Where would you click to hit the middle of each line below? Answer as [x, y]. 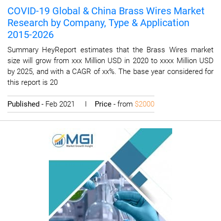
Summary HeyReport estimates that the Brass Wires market [110, 50]
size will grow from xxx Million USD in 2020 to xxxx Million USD [110, 61]
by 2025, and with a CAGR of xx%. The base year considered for [110, 72]
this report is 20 [33, 82]
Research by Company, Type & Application [98, 23]
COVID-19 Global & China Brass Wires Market [106, 11]
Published [24, 104]
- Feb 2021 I [68, 104]
